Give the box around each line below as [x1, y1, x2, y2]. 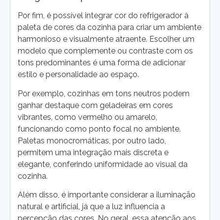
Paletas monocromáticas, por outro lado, [18, 136, 166, 145]
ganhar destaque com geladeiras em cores [18, 100, 173, 110]
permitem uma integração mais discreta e [18, 147, 168, 157]
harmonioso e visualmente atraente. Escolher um [18, 34, 194, 44]
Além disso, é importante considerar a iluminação [18, 190, 195, 200]
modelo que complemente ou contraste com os [18, 46, 193, 56]
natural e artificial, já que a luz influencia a [18, 202, 165, 212]
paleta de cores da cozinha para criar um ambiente [18, 23, 201, 32]
